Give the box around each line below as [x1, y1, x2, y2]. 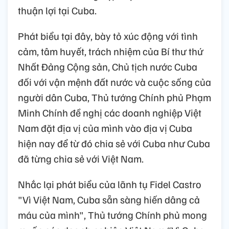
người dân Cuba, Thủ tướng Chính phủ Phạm [18, 90, 211, 104]
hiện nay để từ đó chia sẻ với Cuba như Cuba [18, 136, 210, 150]
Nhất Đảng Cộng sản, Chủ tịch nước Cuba [18, 60, 197, 74]
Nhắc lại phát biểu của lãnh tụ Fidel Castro [18, 177, 201, 191]
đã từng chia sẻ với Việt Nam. [18, 152, 144, 166]
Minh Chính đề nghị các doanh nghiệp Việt [18, 106, 201, 120]
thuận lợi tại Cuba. [18, 4, 97, 17]
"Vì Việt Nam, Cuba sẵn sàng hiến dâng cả [18, 193, 200, 207]
